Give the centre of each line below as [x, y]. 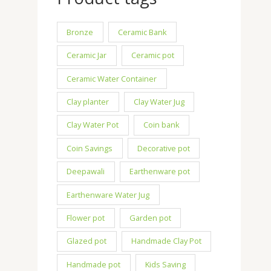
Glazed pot [87, 241]
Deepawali [86, 171]
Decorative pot [164, 148]
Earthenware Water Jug [108, 194]
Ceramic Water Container [112, 78]
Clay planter [88, 102]
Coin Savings [90, 148]
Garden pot [151, 218]
